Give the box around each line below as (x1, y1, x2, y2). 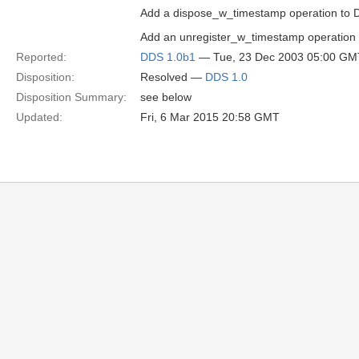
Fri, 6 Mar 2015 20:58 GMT (140, 111, 280, 123)
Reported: (16, 50, 67, 63)
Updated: (16, 111, 63, 123)
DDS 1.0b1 (140, 50, 196, 63)
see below (140, 91, 192, 103)
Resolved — (140, 71, 205, 83)
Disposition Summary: (16, 91, 127, 103)
